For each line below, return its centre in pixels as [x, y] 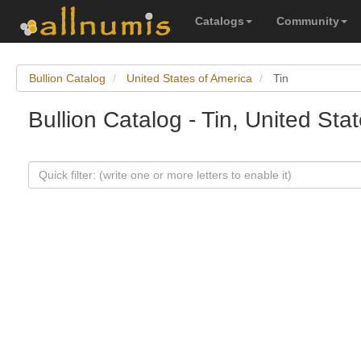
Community [308, 21]
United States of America [189, 78]
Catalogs [220, 21]
